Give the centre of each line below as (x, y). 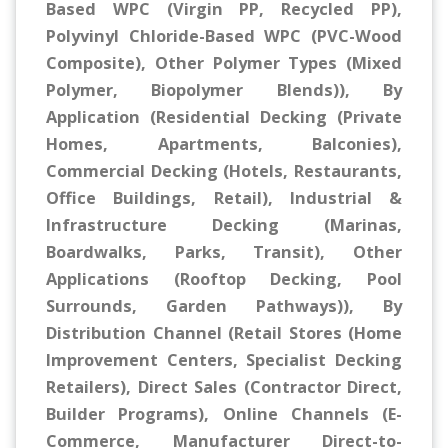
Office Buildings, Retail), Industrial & (224, 198)
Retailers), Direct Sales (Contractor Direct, (224, 387)
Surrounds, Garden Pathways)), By (224, 306)
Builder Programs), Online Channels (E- (224, 414)
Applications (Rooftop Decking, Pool (224, 279)
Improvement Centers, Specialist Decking (224, 360)
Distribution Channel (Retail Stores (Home (224, 333)
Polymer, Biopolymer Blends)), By (224, 90)
